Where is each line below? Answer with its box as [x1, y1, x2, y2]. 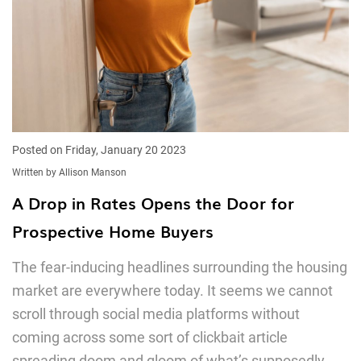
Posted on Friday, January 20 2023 [12, 143, 186, 156]
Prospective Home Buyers [12, 218, 214, 243]
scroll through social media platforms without [12, 305, 300, 322]
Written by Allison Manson [12, 167, 127, 178]
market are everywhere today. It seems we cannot [12, 282, 333, 299]
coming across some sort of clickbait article [12, 329, 288, 346]
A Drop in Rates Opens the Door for [12, 190, 294, 214]
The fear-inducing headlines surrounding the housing [12, 259, 347, 276]
